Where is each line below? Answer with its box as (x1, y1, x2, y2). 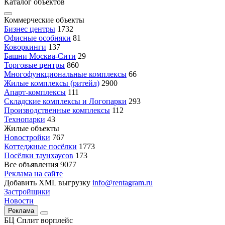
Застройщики (4, 187, 50, 196)
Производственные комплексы (4, 106, 110, 115)
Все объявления (4, 160, 58, 169)
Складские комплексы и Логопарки (4, 97, 127, 105)
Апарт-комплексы (4, 88, 66, 96)
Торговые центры (4, 61, 65, 69)
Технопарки (4, 115, 45, 124)
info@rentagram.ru (92, 178, 153, 187)
